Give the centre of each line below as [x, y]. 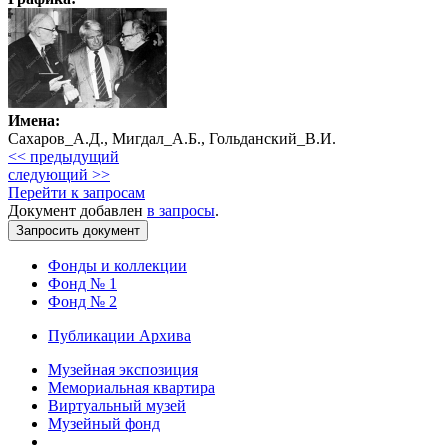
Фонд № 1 [82, 283]
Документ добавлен [77, 210]
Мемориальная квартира [131, 387]
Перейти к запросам [76, 192]
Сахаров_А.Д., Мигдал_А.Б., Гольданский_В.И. [172, 138]
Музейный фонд [104, 423]
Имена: [34, 120]
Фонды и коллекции [117, 265]
